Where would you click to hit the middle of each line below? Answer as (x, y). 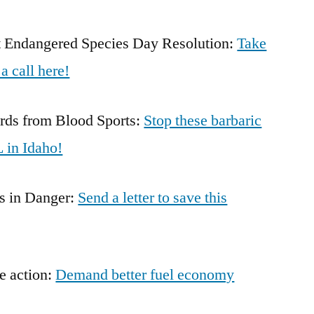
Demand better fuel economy (145, 274)
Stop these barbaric (203, 120)
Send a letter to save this (153, 197)
